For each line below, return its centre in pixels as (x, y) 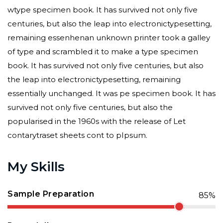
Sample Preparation (51, 194)
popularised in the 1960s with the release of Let (97, 121)
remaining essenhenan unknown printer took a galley (109, 38)
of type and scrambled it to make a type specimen (103, 52)
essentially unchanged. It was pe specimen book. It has (111, 93)
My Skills (36, 167)
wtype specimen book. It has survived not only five (103, 10)
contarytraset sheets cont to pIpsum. (77, 135)
